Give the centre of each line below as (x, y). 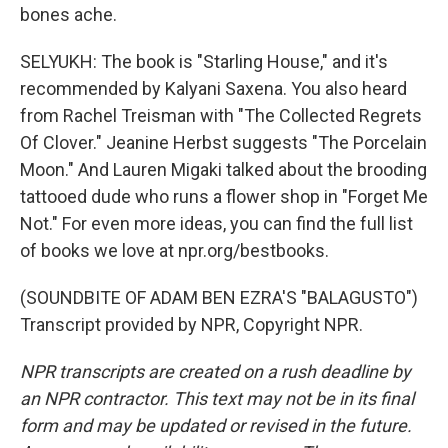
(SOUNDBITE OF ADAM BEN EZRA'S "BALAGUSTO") (219, 297)
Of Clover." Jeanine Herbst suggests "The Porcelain (223, 142)
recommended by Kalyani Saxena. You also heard (213, 88)
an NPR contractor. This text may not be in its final (217, 398)
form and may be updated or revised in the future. (216, 425)
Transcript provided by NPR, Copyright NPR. (191, 324)
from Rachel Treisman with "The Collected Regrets (221, 115)
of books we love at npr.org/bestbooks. (174, 250)
